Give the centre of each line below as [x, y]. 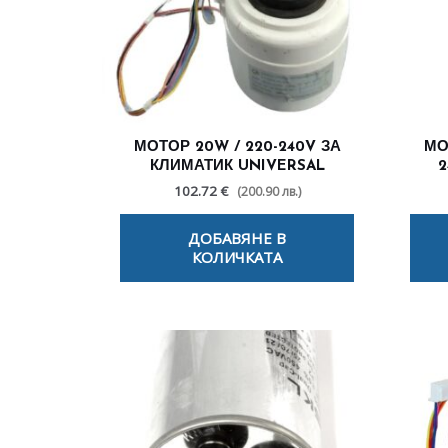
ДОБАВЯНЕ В [237, 238]
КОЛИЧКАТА [237, 257]
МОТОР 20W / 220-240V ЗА [237, 147]
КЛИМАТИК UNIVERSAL [237, 166]
